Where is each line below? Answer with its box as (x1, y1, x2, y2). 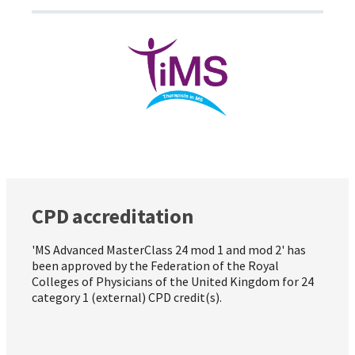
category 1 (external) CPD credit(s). (32, 289, 222, 306)
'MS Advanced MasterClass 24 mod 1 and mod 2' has (32, 242, 306, 258)
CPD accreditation (32, 203, 193, 230)
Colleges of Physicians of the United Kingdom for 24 (32, 273, 314, 290)
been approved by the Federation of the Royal (32, 258, 279, 274)
